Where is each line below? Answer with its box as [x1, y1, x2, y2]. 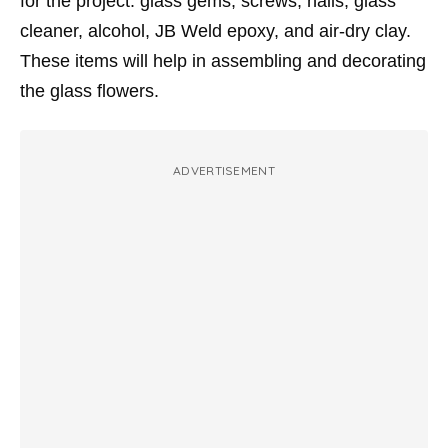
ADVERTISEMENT [173, 163, 275, 178]
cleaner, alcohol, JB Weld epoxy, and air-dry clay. [20, 21, 411, 41]
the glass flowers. [20, 81, 159, 101]
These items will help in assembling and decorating [20, 51, 426, 71]
